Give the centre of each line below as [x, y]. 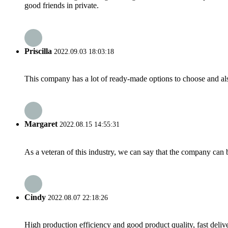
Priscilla [38, 51]
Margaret [41, 124]
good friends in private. [62, 6]
